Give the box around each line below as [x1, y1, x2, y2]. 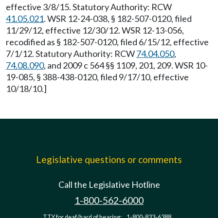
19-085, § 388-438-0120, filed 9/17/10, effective [6, 72, 189, 82]
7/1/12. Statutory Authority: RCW [6, 48, 136, 59]
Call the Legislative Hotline [58, 179, 160, 190]
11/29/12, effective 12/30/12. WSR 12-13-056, [6, 25, 184, 36]
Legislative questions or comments [36, 154, 182, 165]
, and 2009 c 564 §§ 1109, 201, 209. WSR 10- [44, 60, 208, 71]
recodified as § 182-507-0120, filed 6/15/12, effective [6, 36, 209, 47]
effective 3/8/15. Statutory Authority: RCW [6, 1, 172, 12]
